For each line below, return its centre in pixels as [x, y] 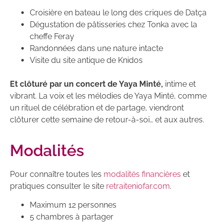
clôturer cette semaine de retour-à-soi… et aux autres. [107, 119]
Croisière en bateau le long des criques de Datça [118, 12]
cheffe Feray [52, 36]
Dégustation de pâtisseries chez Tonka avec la [113, 24]
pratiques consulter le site [58, 186]
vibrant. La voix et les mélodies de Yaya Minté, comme [108, 96]
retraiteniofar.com [138, 186]
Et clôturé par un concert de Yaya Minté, [86, 84]
